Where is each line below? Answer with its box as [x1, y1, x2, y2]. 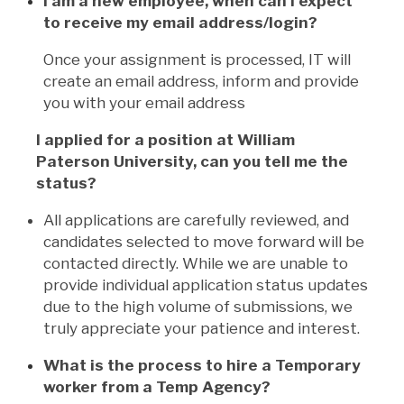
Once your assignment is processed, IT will [43, 50, 351, 69]
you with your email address [43, 93, 249, 112]
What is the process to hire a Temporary [43, 355, 361, 374]
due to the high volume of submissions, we [43, 297, 353, 316]
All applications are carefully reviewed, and [43, 210, 349, 229]
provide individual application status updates [43, 275, 368, 294]
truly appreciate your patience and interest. [43, 318, 360, 337]
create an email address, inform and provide [43, 71, 359, 90]
